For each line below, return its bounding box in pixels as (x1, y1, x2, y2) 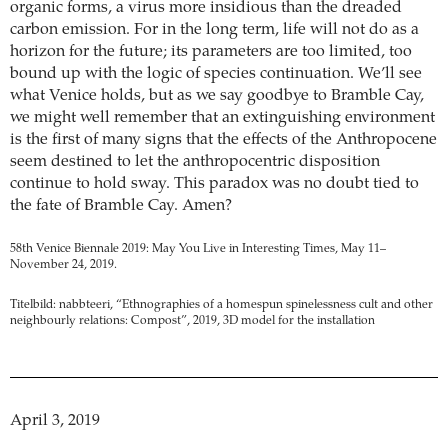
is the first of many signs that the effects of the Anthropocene (10, 131, 437, 148)
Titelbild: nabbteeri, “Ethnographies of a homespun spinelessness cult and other (10, 298, 433, 311)
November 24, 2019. (10, 258, 117, 271)
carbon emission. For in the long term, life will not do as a (10, 21, 419, 38)
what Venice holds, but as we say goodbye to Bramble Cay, (10, 87, 424, 104)
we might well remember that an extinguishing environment (10, 109, 435, 126)
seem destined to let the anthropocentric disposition (10, 153, 380, 170)
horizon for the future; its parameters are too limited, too (10, 43, 412, 60)
